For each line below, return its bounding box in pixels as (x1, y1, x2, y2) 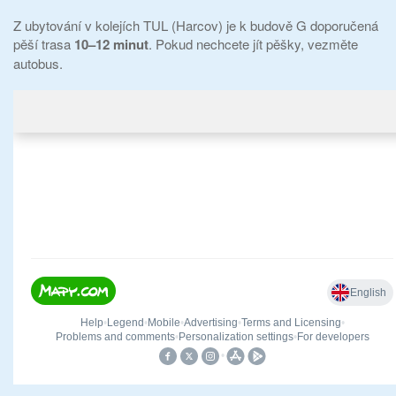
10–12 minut (74, 34, 148, 55)
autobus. (13, 54, 63, 73)
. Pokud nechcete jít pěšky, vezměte (148, 34, 358, 54)
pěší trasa (13, 34, 74, 54)
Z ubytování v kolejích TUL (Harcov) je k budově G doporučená (13, 16, 378, 35)
